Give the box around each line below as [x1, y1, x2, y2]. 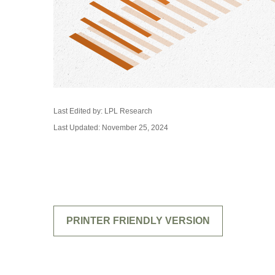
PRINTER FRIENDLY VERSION [66, 215, 210, 226]
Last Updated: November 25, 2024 [53, 123, 168, 132]
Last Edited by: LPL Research [53, 107, 152, 115]
